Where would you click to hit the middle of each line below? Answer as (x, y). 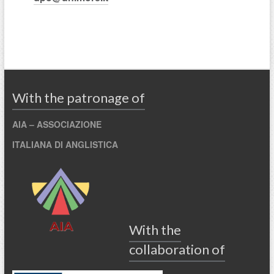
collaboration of (177, 250)
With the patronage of (78, 98)
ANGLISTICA (91, 145)
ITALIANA (33, 145)
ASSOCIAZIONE (69, 124)
